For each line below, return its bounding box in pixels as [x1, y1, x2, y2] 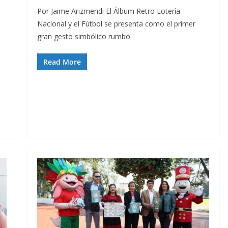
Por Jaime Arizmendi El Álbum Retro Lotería [37, 6, 180, 16]
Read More [43, 56, 81, 67]
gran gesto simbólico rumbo [37, 31, 130, 41]
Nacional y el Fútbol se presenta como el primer [37, 18, 195, 28]
